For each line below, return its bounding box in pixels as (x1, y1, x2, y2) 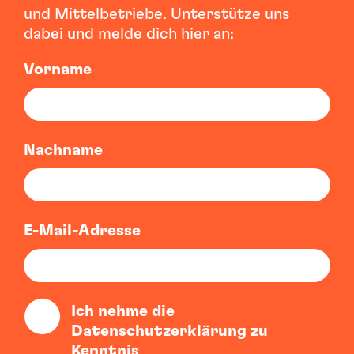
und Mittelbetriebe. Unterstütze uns (24, 6, 290, 23)
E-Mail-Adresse (24, 223, 141, 239)
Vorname (24, 62, 92, 78)
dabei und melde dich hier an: (24, 26, 234, 43)
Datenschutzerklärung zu (71, 323, 268, 340)
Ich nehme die (71, 303, 175, 320)
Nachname (24, 142, 103, 159)
